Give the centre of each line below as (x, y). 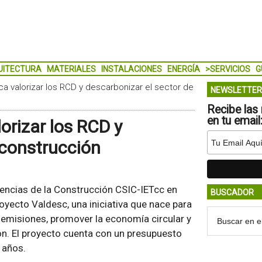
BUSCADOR (232, 192)
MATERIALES (71, 69)
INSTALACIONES (131, 69)
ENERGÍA (183, 69)
